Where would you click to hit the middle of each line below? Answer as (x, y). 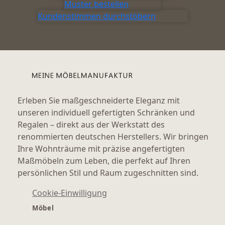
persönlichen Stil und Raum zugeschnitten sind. (108, 173)
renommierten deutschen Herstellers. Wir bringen (113, 136)
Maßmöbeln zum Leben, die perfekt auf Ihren (104, 160)
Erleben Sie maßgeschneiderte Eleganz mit (99, 100)
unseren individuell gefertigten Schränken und (106, 112)
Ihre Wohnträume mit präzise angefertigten (101, 148)
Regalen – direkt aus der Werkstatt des (91, 124)
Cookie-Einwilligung (70, 193)
